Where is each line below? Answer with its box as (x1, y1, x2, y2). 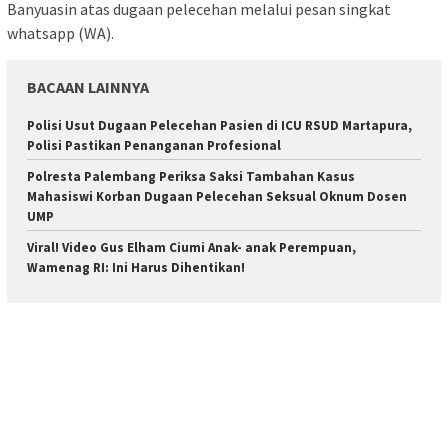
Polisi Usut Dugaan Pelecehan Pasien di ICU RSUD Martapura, (27, 117, 412, 135)
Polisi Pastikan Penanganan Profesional (27, 137, 281, 155)
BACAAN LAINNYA (27, 77, 149, 98)
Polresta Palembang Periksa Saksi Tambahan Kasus (27, 168, 355, 186)
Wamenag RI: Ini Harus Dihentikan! (27, 259, 245, 277)
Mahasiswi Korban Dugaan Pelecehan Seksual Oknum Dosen (27, 188, 407, 206)
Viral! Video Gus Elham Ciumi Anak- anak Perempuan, (27, 239, 356, 257)
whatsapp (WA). (7, 23, 114, 44)
